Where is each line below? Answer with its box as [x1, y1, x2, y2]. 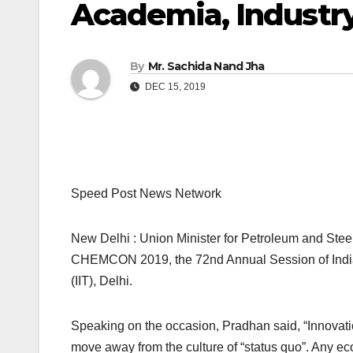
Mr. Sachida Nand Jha [147, 59, 265, 74]
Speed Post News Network [71, 187, 221, 201]
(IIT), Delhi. [71, 274, 132, 288]
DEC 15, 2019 [143, 81, 206, 93]
